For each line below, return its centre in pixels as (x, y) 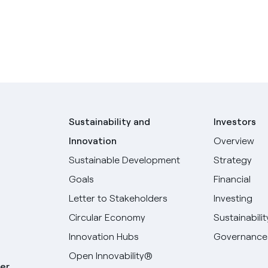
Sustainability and (110, 122)
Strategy (232, 160)
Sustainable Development (125, 160)
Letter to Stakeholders (118, 198)
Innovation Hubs (104, 237)
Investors (234, 122)
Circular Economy (107, 217)
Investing (233, 198)
